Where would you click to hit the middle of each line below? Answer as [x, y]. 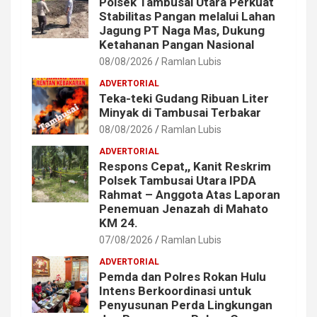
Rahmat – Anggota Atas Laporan [190, 194]
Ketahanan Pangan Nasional [177, 44]
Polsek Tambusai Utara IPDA [178, 180]
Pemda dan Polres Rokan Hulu [183, 276]
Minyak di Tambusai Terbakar [180, 112]
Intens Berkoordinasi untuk [175, 290]
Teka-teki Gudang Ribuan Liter [184, 98]
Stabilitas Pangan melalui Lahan [187, 16]
